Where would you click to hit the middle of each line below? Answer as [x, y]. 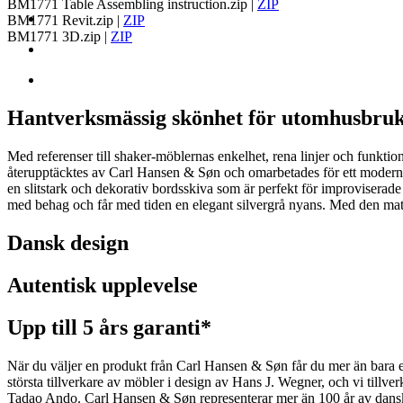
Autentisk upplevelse [103, 286]
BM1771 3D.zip [54, 37]
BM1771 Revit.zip [60, 21]
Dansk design [68, 243]
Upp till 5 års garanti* [109, 327]
